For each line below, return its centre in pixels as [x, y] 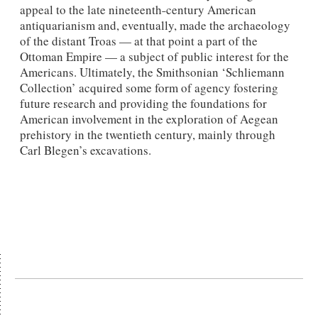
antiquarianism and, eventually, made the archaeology [155, 26]
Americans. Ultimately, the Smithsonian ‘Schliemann [152, 72]
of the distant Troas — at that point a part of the [138, 41]
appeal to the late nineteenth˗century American [138, 10]
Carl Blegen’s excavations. [85, 150]
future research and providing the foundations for [143, 104]
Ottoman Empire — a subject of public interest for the [154, 57]
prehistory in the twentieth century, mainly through [147, 135]
